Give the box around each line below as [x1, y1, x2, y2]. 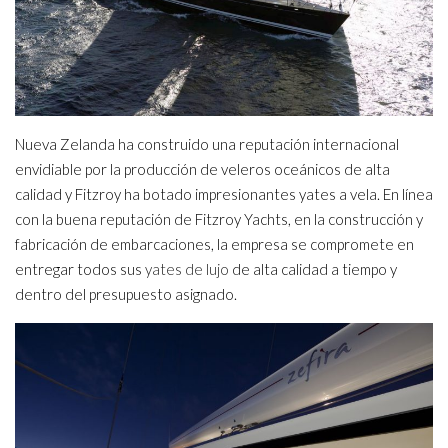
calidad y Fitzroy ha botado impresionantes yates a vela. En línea [15, 184, 433, 203]
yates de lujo [145, 259, 229, 278]
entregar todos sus [15, 259, 145, 278]
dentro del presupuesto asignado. [15, 284, 237, 303]
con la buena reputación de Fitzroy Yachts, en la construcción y [15, 209, 423, 228]
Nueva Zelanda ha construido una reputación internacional [15, 134, 399, 153]
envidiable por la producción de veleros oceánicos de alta [15, 159, 390, 178]
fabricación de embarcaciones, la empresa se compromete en [15, 234, 414, 253]
